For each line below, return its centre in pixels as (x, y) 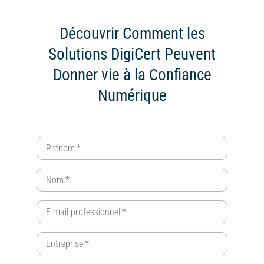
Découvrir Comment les (132, 34)
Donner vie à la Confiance (132, 75)
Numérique (132, 95)
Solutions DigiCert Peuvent (132, 54)
